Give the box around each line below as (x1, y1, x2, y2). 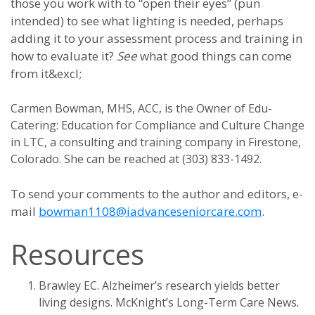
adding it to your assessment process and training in (11, 30, 302, 46)
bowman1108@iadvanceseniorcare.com (39, 203, 262, 219)
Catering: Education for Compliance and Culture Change (11, 117, 304, 133)
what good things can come (137, 48, 292, 64)
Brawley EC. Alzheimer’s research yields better (39, 278, 280, 293)
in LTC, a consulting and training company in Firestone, (11, 134, 301, 150)
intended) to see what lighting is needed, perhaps (11, 13, 283, 29)
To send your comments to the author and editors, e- (11, 186, 303, 202)
